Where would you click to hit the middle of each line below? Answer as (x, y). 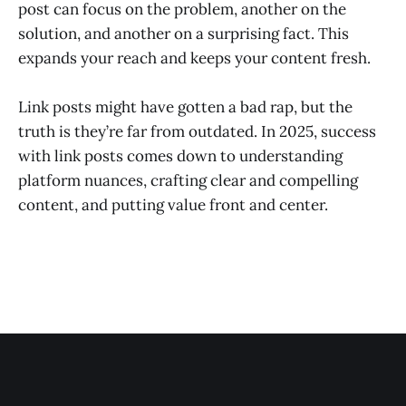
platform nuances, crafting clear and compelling (188, 181)
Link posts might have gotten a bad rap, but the (185, 107)
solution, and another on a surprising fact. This (184, 34)
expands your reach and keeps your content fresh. (194, 58)
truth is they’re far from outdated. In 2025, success (197, 132)
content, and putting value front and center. (173, 205)
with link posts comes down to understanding (180, 156)
